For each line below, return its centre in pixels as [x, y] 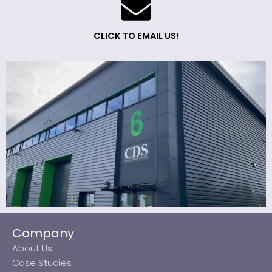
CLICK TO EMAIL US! [136, 36]
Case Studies [42, 263]
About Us [32, 249]
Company [43, 233]
